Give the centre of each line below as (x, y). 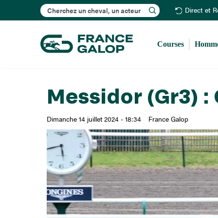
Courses (171, 44)
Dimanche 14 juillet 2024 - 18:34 (94, 119)
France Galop (168, 119)
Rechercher (119, 7)
